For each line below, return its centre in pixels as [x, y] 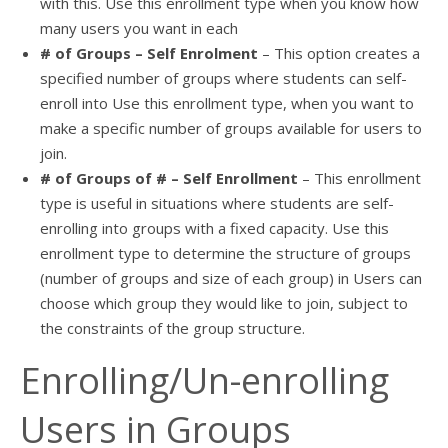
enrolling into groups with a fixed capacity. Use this [214, 228]
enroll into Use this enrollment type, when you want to [227, 103]
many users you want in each [139, 28]
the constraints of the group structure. [172, 328]
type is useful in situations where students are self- [217, 203]
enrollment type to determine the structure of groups [225, 253]
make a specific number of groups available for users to [231, 128]
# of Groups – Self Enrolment [151, 53]
